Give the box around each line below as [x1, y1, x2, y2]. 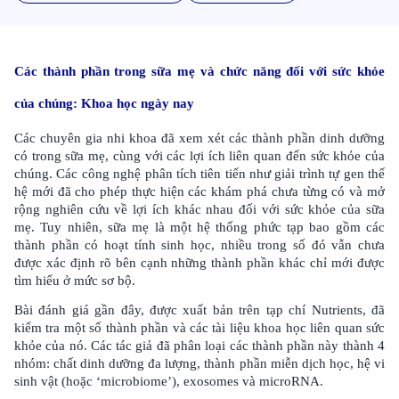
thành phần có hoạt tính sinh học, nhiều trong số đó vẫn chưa [14, 238, 385, 252]
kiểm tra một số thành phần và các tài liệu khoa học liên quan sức [14, 321, 385, 335]
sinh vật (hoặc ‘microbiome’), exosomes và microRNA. [14, 374, 323, 388]
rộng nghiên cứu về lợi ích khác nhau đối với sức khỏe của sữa [14, 202, 385, 216]
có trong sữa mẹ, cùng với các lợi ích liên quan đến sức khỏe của [14, 149, 385, 163]
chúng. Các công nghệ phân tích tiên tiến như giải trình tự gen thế [14, 167, 385, 181]
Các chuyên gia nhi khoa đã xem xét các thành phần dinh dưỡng [14, 131, 385, 145]
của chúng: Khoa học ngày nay [14, 96, 194, 110]
